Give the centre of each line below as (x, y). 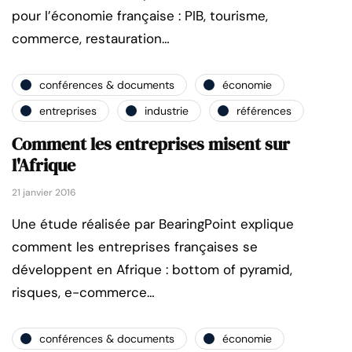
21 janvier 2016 (44, 193)
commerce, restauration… (91, 39)
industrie (167, 110)
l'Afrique (44, 165)
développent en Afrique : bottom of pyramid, (152, 270)
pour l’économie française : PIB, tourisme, (140, 16)
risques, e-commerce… (83, 293)
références (264, 110)
